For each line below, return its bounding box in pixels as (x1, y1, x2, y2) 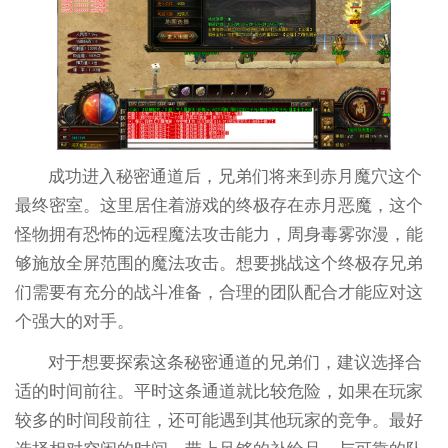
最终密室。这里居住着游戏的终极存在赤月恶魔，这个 (14, 196, 423, 216)
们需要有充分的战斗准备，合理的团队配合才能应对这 (14, 283, 423, 303)
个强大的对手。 (14, 312, 134, 332)
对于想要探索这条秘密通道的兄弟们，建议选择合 (48, 353, 423, 373)
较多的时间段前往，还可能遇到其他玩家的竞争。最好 (14, 411, 423, 431)
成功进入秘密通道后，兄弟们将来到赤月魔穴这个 (48, 167, 423, 187)
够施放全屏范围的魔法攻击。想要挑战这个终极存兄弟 (14, 254, 423, 274)
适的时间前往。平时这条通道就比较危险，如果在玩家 (14, 382, 423, 402)
